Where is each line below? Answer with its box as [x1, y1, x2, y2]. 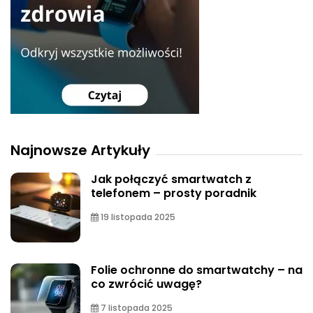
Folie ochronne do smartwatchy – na [91, 261, 303, 278]
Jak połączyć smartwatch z [91, 170, 252, 187]
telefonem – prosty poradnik [91, 184, 256, 201]
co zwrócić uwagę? [91, 275, 202, 292]
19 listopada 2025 [99, 210, 175, 223]
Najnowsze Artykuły [10, 140, 150, 160]
